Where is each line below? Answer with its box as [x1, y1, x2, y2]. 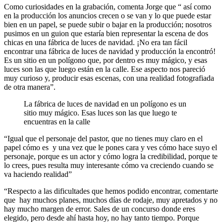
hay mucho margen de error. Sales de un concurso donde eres [4, 204, 195, 213]
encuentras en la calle [24, 117, 90, 126]
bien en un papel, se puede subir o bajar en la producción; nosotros [4, 20, 212, 29]
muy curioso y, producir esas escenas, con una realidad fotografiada [4, 73, 214, 82]
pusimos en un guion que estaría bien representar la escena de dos [4, 29, 208, 38]
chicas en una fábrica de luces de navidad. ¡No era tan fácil [4, 38, 187, 47]
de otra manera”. [4, 82, 55, 91]
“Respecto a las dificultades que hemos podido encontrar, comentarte [4, 186, 218, 195]
